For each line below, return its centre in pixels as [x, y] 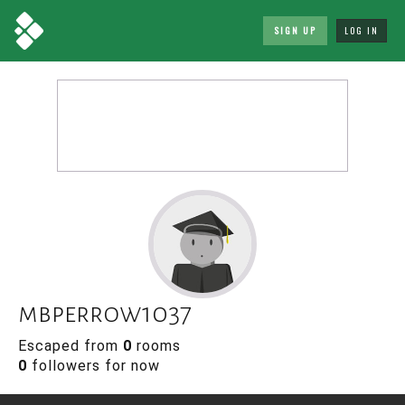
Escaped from [71, 346]
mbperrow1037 [105, 313]
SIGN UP [295, 30]
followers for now [94, 366]
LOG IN [362, 30]
